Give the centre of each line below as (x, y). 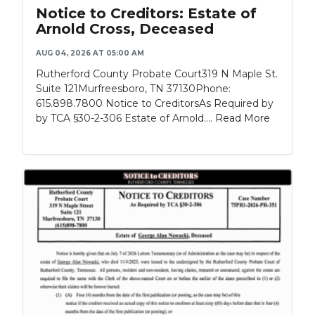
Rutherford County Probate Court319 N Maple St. (157, 74)
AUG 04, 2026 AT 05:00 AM (90, 53)
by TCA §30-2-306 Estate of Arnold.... (126, 118)
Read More (243, 118)
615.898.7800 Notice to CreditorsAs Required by (155, 104)
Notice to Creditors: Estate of (146, 14)
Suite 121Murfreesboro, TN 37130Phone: (133, 89)
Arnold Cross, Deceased (125, 29)
